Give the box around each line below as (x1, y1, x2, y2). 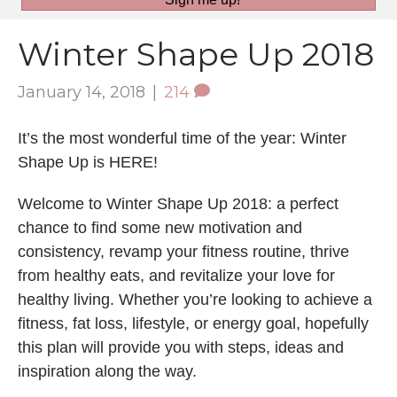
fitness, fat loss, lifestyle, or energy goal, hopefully (18, 314, 369, 332)
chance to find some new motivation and (18, 218, 302, 237)
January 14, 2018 (18, 82, 145, 102)
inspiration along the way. (18, 362, 206, 380)
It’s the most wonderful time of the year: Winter (18, 128, 346, 147)
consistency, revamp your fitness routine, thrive (18, 242, 349, 261)
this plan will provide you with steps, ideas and (18, 338, 344, 356)
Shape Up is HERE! (18, 152, 158, 171)
